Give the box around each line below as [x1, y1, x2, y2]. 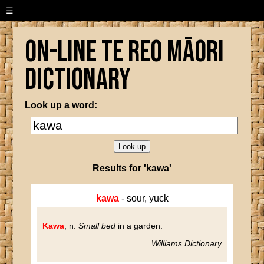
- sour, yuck [118, 193, 169, 203]
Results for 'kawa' [93, 163, 171, 173]
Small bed [78, 221, 116, 230]
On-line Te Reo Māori [25, 35, 225, 70]
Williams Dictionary [151, 239, 222, 248]
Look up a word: [25, 100, 98, 110]
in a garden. [115, 221, 163, 230]
